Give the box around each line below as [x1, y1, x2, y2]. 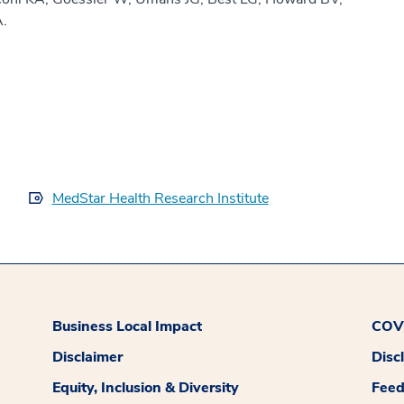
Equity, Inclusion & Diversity [52, 378, 240, 399]
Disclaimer [52, 347, 124, 368]
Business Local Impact [52, 317, 203, 337]
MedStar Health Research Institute [51, 188, 269, 209]
